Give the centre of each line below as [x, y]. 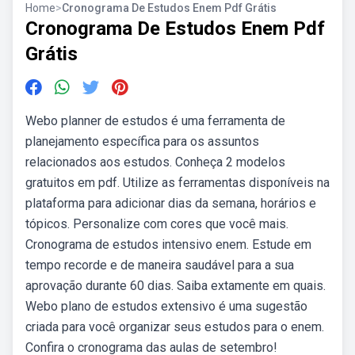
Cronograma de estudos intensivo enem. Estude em [168, 244]
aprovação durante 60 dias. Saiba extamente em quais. [176, 286]
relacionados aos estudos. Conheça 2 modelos [155, 162]
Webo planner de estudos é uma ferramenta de [155, 121]
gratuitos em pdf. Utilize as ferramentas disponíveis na [177, 183]
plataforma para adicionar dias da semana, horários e [171, 203]
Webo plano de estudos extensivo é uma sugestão [166, 306]
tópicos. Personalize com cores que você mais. [157, 224]
